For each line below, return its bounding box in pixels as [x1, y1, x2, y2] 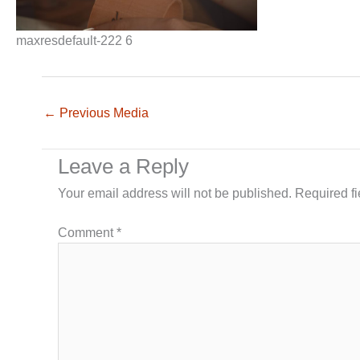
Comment [58, 225, 117, 239]
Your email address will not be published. [58, 186, 292, 200]
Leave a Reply [58, 153, 189, 178]
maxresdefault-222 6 [16, 33, 133, 47]
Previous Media [56, 105, 149, 120]
